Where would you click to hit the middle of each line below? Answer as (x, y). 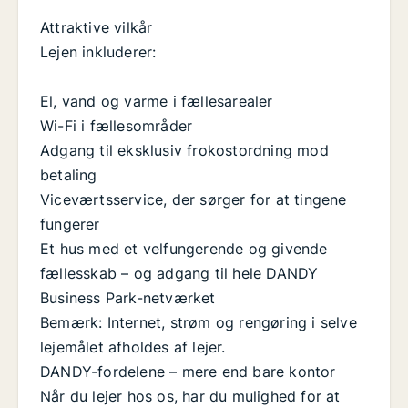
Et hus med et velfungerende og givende (184, 249)
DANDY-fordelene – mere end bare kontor (188, 372)
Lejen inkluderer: (98, 52)
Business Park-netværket (128, 298)
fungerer (70, 224)
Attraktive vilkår (97, 28)
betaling (69, 175)
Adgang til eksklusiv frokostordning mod (184, 151)
